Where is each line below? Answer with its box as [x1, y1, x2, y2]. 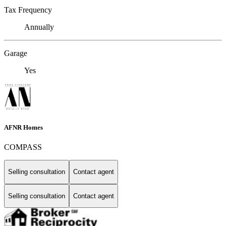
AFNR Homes [4, 123, 43, 131]
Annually [24, 22, 54, 31]
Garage [4, 48, 27, 58]
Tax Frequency [4, 5, 52, 14]
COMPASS [4, 143, 42, 151]
